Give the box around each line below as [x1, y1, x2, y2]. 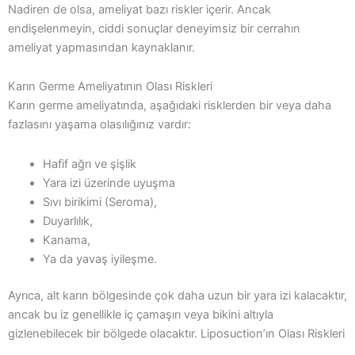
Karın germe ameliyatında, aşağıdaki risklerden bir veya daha [8, 98, 331, 113]
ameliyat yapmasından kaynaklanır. [8, 40, 195, 55]
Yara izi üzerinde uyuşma [42, 176, 175, 190]
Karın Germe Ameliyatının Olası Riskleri [8, 79, 212, 94]
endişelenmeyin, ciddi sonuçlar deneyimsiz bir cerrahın [8, 21, 300, 36]
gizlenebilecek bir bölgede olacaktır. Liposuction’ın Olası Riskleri [8, 326, 345, 341]
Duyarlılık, [42, 214, 93, 228]
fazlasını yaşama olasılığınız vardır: [8, 117, 191, 132]
